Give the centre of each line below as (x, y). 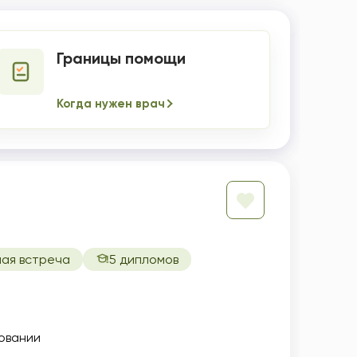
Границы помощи (122, 58)
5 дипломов (144, 259)
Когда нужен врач (111, 104)
